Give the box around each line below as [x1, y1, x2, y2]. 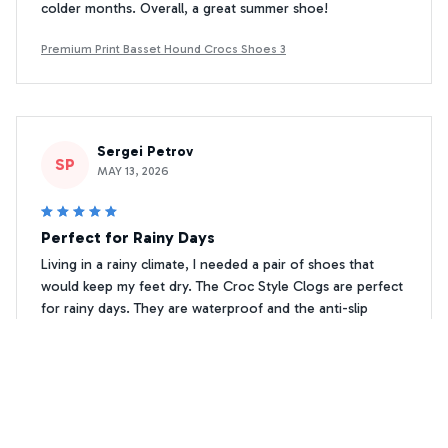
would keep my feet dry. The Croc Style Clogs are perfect [41, 277, 403, 295]
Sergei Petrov [97, 142, 193, 160]
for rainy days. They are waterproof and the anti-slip [41, 299, 368, 317]
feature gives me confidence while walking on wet [41, 321, 354, 339]
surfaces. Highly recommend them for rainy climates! [41, 343, 369, 361]
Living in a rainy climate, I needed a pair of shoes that [41, 255, 374, 273]
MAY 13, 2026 [97, 163, 169, 178]
